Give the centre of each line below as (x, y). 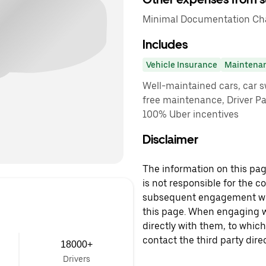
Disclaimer (170, 140)
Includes (165, 45)
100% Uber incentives (191, 114)
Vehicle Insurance (182, 65)
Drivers (76, 259)
